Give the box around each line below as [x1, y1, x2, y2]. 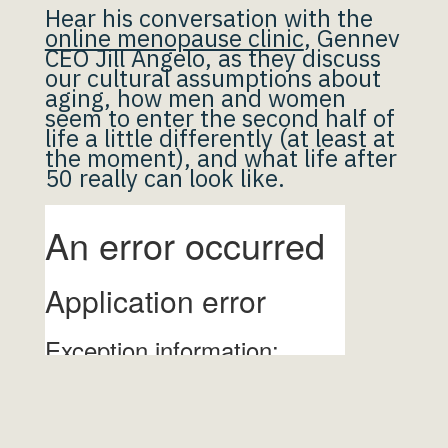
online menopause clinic [44, 22, 304, 54]
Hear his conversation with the [44, 2, 373, 34]
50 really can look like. [44, 162, 285, 194]
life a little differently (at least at [44, 122, 395, 154]
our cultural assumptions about [44, 62, 381, 94]
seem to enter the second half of [44, 102, 395, 134]
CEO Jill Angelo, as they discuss [44, 42, 381, 74]
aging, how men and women [44, 82, 346, 114]
